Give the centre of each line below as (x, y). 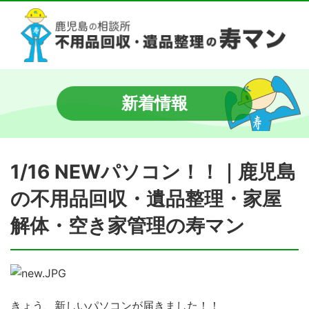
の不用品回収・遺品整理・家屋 (146, 199)
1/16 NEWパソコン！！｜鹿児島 (153, 172)
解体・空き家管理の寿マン (128, 226)
